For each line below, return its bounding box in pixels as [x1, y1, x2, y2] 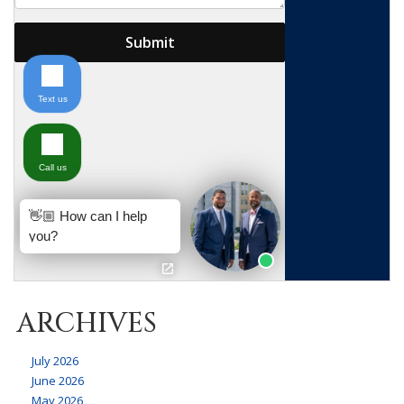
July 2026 [32, 352, 78, 369]
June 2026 [32, 372, 84, 389]
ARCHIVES [17, 305, 157, 342]
